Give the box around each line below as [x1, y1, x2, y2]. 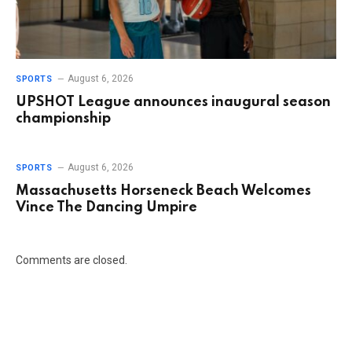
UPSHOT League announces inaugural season [16, 94, 331, 109]
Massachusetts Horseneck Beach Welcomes [16, 183, 311, 198]
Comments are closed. [16, 253, 127, 266]
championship [16, 111, 111, 126]
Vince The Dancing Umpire [16, 200, 197, 214]
